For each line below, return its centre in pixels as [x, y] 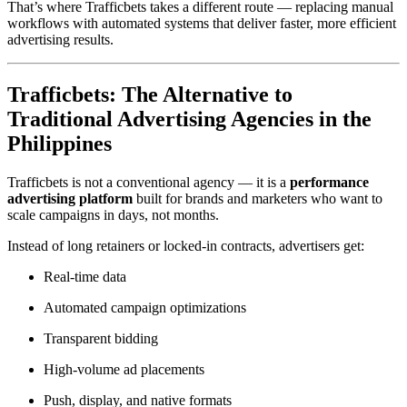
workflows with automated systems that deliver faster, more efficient [202, 24]
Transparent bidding [101, 338]
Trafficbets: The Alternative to [150, 94]
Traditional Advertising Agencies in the [189, 119]
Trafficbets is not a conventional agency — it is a [149, 182]
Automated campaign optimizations [145, 307]
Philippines [60, 143]
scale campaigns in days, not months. [113, 214]
